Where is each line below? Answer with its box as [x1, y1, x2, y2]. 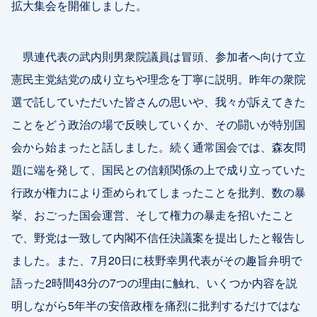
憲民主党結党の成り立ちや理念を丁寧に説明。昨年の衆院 [11, 70, 306, 88]
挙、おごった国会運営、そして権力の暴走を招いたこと [11, 206, 294, 224]
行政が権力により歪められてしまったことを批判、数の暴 [11, 183, 306, 201]
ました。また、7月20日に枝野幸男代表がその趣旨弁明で [11, 251, 302, 269]
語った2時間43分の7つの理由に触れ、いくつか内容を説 [11, 274, 297, 292]
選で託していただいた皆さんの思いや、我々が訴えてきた [11, 93, 306, 110]
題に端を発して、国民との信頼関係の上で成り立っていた [11, 161, 306, 178]
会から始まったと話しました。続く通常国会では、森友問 [11, 138, 306, 156]
